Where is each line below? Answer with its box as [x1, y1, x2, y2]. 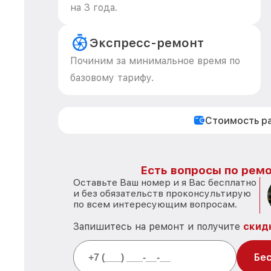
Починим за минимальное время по [70, 55, 240, 67]
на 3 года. [70, 2, 117, 13]
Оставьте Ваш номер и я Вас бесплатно [73, 177, 256, 188]
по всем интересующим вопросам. [73, 198, 237, 210]
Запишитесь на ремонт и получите [73, 221, 243, 232]
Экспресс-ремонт [90, 36, 204, 50]
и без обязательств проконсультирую [73, 188, 251, 199]
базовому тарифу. [70, 72, 154, 83]
